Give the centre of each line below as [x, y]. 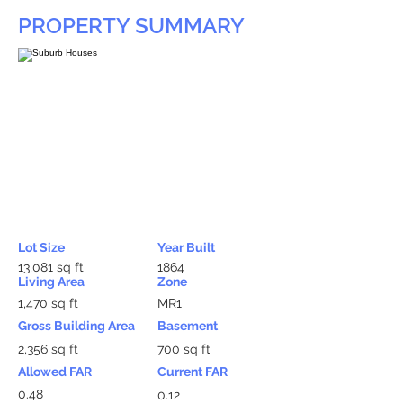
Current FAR [193, 372]
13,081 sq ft [51, 267]
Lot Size [41, 247]
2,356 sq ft [48, 349]
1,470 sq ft [48, 303]
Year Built [186, 247]
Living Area [51, 282]
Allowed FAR [55, 372]
